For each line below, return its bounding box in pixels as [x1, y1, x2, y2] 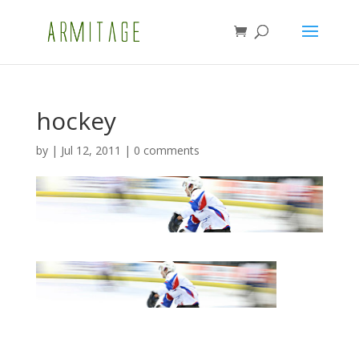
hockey [35, 104, 116, 137]
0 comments [133, 143, 200, 158]
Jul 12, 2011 [60, 143, 121, 158]
